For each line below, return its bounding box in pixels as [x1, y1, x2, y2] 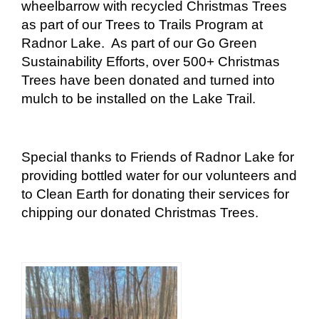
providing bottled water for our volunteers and [21, 167, 297, 183]
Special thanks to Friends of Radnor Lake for [21, 149, 294, 164]
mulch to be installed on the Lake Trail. [21, 90, 263, 106]
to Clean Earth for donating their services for [21, 186, 289, 202]
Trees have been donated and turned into [21, 72, 275, 88]
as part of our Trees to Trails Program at [21, 16, 263, 32]
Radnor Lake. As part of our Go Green [21, 35, 257, 51]
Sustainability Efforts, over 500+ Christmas [21, 53, 280, 69]
